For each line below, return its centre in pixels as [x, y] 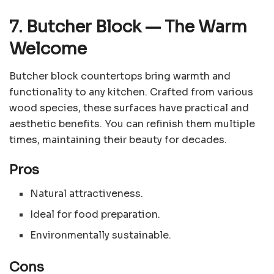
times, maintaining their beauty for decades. [118, 139]
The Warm [204, 27]
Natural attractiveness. [87, 194]
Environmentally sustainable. [101, 235]
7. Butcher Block [77, 27]
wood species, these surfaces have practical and [129, 108]
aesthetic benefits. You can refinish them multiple [132, 124]
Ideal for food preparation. [95, 215]
